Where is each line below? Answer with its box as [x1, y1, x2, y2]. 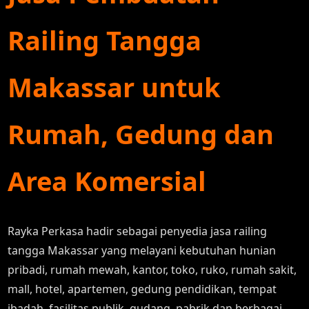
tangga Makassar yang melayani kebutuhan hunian [8, 243, 277, 258]
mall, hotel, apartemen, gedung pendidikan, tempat [8, 281, 277, 297]
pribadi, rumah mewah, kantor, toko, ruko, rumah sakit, [8, 262, 297, 277]
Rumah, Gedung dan [8, 116, 275, 152]
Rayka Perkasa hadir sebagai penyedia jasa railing [8, 223, 268, 239]
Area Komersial [8, 163, 207, 199]
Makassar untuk [8, 69, 221, 105]
